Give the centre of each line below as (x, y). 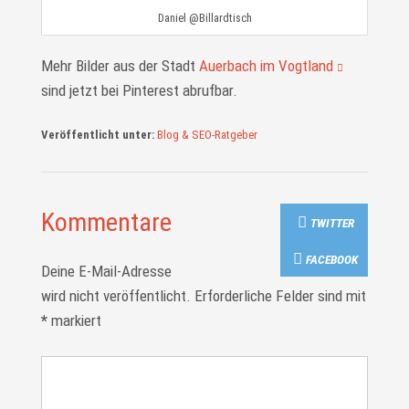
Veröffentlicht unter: (97, 134)
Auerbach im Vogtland (266, 65)
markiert (74, 320)
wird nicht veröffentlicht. (115, 295)
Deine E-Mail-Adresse (106, 271)
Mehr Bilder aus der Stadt (120, 65)
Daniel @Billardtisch (204, 17)
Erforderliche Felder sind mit (280, 295)
